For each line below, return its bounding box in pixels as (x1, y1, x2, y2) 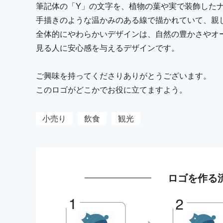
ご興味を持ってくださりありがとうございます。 (36, 70, 211, 82)
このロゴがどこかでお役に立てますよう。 (36, 84, 187, 96)
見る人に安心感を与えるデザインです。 (36, 42, 179, 54)
